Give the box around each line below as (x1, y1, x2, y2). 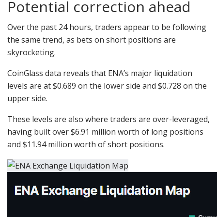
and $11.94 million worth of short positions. (7, 139, 165, 150)
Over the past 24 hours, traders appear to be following (7, 21, 206, 32)
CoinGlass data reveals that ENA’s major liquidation (7, 67, 192, 78)
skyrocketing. (7, 46, 56, 58)
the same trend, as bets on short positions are (7, 34, 176, 45)
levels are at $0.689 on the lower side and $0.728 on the (7, 80, 207, 91)
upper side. (7, 93, 47, 104)
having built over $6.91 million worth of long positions (7, 126, 203, 137)
